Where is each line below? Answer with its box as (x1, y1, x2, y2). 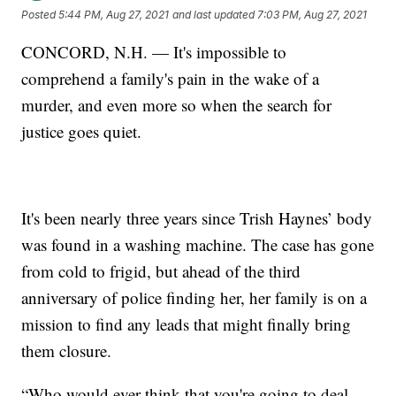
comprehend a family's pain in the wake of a (21, 66, 320, 89)
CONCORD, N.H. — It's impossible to (21, 40, 287, 63)
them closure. (21, 339, 112, 362)
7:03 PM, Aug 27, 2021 (257, 8, 368, 22)
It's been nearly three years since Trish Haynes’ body (21, 206, 373, 229)
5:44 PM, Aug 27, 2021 (58, 8, 170, 22)
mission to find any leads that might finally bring (21, 312, 352, 335)
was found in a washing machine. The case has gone (21, 232, 375, 255)
